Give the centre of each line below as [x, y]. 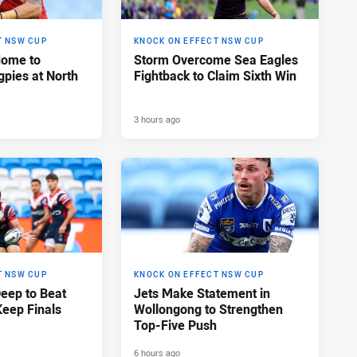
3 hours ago [157, 120]
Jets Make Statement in [202, 294]
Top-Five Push [175, 326]
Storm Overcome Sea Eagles [216, 60]
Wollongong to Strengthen [208, 310]
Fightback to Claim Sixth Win [215, 76]
